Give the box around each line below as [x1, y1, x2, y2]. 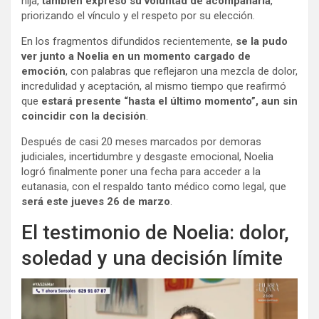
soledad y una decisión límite [21, 246, 283, 270]
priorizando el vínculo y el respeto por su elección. [21, 9, 255, 22]
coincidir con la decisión [21, 109, 146, 122]
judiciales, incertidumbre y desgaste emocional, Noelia [21, 150, 273, 163]
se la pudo [236, 34, 288, 48]
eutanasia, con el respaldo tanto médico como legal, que [21, 179, 286, 193]
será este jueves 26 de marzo [21, 194, 170, 208]
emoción [21, 64, 66, 78]
